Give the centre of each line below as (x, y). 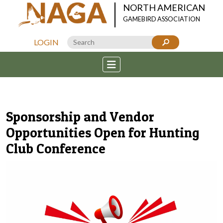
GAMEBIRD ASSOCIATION (162, 19)
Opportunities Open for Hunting (103, 133)
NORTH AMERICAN (164, 7)
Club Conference (56, 149)
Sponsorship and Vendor (80, 117)
